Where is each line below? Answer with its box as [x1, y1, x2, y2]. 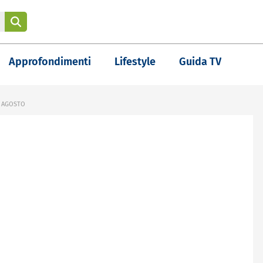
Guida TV [179, 55, 221, 68]
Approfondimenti [9, 55, 91, 68]
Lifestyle [114, 55, 156, 68]
